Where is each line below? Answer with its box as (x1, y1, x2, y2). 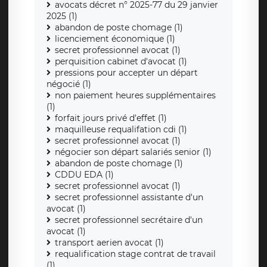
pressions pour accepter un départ (55, 67, 198, 79)
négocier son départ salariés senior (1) (55, 147, 212, 158)
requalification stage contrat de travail (55, 249, 216, 260)
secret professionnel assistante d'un (55, 192, 203, 203)
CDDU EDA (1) (55, 169, 114, 181)
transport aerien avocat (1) (55, 237, 164, 249)
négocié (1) (46, 79, 91, 90)
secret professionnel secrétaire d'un (55, 215, 203, 226)
